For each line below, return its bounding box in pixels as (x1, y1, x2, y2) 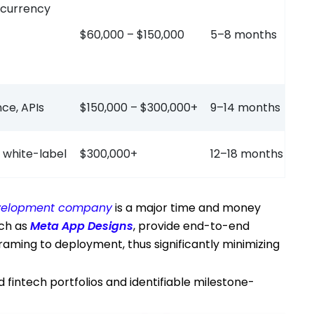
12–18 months (210, 146, 283, 163)
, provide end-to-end (133, 218, 250, 235)
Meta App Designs (30, 218, 133, 235)
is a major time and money (112, 200, 261, 217)
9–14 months (210, 100, 280, 116)
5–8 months (210, 27, 277, 43)
